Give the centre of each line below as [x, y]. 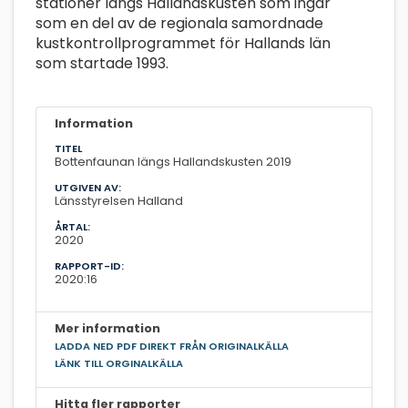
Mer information [107, 328]
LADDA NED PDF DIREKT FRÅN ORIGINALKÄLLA [172, 346]
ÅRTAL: [72, 226]
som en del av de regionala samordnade [179, 23]
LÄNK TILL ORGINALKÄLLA [119, 363]
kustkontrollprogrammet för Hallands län [183, 43]
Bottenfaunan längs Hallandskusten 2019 [173, 161]
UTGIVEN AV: [88, 187]
